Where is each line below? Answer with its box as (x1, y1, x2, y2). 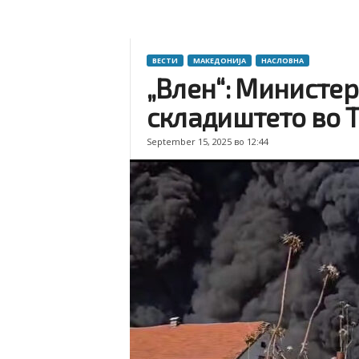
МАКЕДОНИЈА (192, 55, 246, 66)
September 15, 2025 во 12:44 (146, 135, 268, 147)
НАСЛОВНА (260, 55, 304, 66)
